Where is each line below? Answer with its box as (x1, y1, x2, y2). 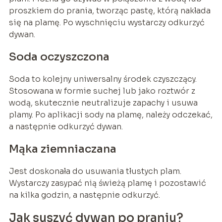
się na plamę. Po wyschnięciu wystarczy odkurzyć (8, 17, 205, 28)
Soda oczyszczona (8, 50, 110, 64)
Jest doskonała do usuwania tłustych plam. (8, 166, 181, 177)
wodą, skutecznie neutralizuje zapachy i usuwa (8, 98, 198, 109)
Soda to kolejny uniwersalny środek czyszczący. (8, 74, 197, 85)
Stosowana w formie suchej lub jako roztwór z (8, 86, 195, 97)
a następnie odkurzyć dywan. (8, 121, 123, 132)
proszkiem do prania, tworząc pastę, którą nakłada (8, 5, 211, 16)
